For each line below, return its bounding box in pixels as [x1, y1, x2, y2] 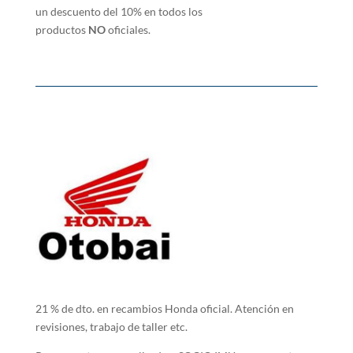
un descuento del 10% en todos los [35, 5, 203, 18]
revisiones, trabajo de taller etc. [35, 320, 195, 334]
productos [35, 23, 88, 36]
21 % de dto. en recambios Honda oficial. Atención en [35, 302, 294, 316]
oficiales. [105, 23, 150, 36]
